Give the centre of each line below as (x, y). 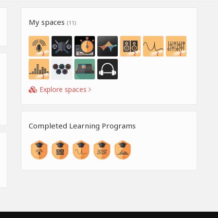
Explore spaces (63, 89)
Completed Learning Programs (82, 125)
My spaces (48, 22)
